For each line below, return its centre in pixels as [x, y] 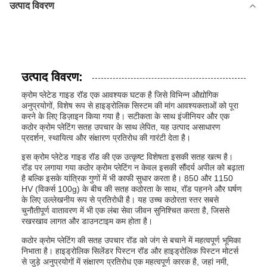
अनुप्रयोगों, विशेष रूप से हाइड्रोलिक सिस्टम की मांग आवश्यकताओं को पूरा [130, 105]
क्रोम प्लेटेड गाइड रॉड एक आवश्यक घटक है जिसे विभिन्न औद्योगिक [120, 95]
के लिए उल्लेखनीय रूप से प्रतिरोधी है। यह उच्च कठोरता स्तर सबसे [120, 200]
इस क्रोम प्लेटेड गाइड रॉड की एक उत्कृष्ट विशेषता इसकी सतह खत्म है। [127, 157]
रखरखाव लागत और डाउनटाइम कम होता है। [87, 221]
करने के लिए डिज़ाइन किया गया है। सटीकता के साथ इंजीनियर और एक [125, 116]
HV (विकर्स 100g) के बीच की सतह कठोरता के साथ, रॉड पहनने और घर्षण [132, 189]
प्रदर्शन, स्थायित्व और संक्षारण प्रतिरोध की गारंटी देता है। [106, 138]
